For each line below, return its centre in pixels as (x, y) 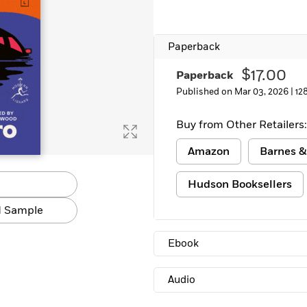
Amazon (209, 151)
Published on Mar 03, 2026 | (236, 92)
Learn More (50, 11)
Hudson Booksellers (240, 184)
